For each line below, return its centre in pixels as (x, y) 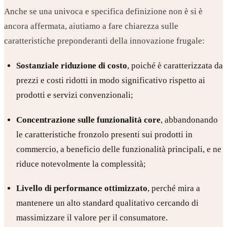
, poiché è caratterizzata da (175, 66)
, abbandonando (189, 120)
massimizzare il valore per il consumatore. (92, 218)
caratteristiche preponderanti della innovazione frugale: (104, 41)
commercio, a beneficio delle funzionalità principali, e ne (119, 149)
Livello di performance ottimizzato (82, 188)
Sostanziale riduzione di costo (71, 66)
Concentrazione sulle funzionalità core (88, 120)
